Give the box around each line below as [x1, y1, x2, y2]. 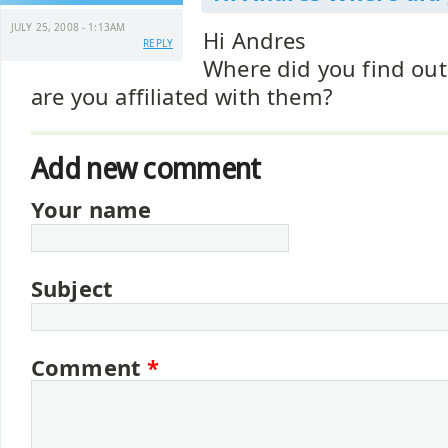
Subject [31, 274, 113, 303]
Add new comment [31, 152, 261, 186]
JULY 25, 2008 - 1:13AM [11, 20, 126, 34]
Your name [31, 195, 152, 224]
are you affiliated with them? [31, 82, 333, 111]
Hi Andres [203, 26, 307, 55]
